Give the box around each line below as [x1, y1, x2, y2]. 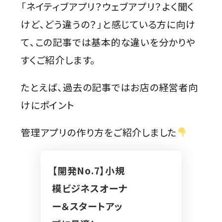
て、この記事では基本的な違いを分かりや [21, 35, 196, 49]
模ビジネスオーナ [52, 181, 128, 195]
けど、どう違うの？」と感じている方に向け [21, 17, 196, 31]
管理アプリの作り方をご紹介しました [21, 125, 177, 139]
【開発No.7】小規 [52, 164, 125, 177]
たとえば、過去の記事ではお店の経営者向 [21, 80, 198, 94]
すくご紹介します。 [21, 53, 96, 66]
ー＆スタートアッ [52, 199, 123, 213]
